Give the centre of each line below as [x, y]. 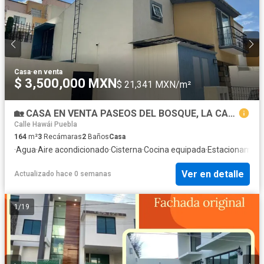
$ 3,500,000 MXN [65, 83]
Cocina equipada [175, 150]
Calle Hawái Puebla [46, 125]
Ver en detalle [213, 174]
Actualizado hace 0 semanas [63, 174]
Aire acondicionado [73, 150]
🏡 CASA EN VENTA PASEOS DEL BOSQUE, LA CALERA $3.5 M [232, 113]
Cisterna [126, 150]
